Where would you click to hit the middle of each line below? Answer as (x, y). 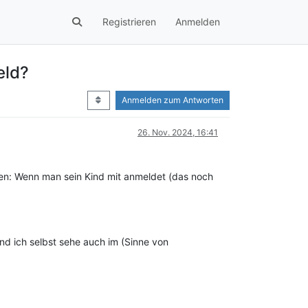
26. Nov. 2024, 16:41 (178, 132)
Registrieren (129, 22)
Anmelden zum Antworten (173, 100)
